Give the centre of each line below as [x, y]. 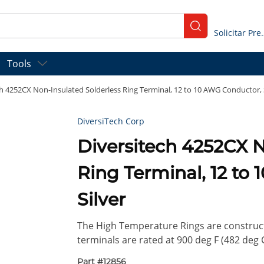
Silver [102, 200]
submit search [222, 31]
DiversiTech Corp [111, 121]
